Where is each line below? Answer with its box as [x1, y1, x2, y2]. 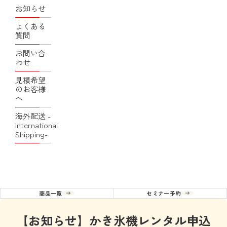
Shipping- [15, 128, 48, 139]
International [15, 119, 58, 130]
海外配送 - [15, 110, 51, 121]
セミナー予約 [146, 188, 181, 197]
